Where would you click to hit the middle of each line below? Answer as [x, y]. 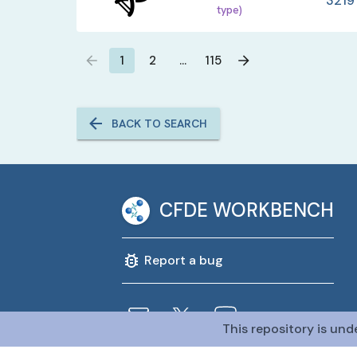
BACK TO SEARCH [159, 124]
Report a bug [184, 260]
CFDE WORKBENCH [247, 210]
